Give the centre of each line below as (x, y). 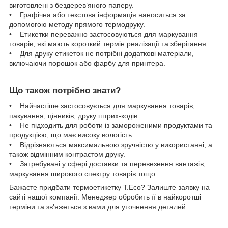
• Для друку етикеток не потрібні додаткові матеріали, (102, 54)
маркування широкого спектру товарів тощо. (83, 173)
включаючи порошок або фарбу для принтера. (87, 63)
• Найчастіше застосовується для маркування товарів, (102, 106)
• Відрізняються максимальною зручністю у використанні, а (111, 144)
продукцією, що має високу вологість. (72, 135)
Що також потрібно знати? (65, 91)
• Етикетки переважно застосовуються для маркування (104, 34)
